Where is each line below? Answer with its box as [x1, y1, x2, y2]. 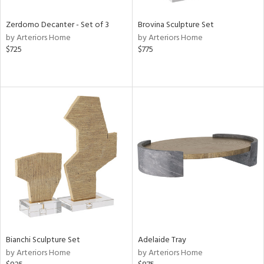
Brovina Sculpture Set [137, 18, 214, 32]
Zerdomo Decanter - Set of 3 [6, 18, 109, 32]
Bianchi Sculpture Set [6, 233, 80, 247]
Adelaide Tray [137, 233, 186, 247]
